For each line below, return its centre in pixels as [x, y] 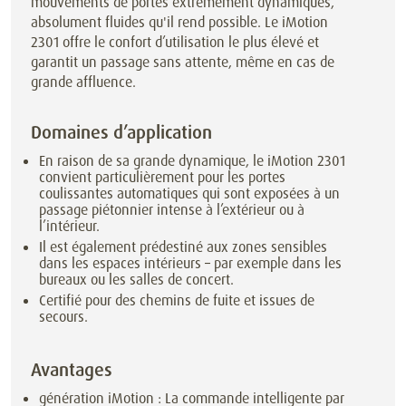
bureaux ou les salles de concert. [137, 280]
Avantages [72, 369]
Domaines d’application [121, 133]
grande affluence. [83, 82]
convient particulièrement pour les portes [163, 178]
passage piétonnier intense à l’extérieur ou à [172, 210]
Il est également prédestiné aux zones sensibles [184, 247]
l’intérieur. [70, 227]
